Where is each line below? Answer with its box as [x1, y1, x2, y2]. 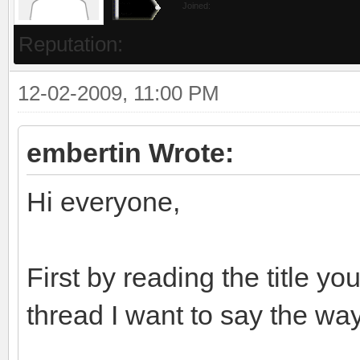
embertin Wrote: [27, 137, 234, 168]
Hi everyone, [27, 186, 180, 217]
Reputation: [18, 31, 123, 56]
